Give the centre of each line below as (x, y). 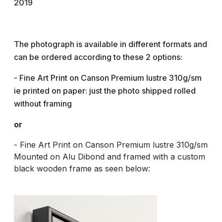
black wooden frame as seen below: (82, 168)
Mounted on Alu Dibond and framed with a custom (110, 157)
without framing (43, 104)
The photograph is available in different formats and (111, 44)
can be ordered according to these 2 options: (98, 57)
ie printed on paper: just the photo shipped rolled (105, 91)
